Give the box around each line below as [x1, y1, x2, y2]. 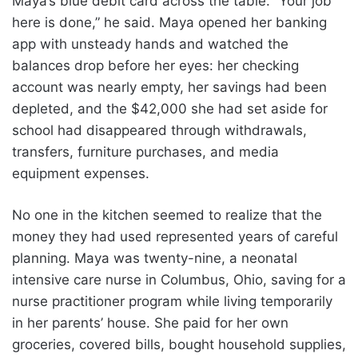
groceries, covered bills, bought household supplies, [12, 336, 346, 352]
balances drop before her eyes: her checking [12, 57, 299, 74]
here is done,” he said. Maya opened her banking [12, 14, 327, 30]
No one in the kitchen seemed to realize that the [12, 206, 322, 223]
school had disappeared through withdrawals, [12, 121, 307, 138]
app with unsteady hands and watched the [12, 35, 288, 52]
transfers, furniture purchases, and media [12, 143, 279, 160]
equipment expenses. [12, 165, 149, 181]
